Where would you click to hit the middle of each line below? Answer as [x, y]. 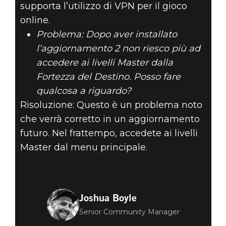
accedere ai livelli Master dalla [104, 63]
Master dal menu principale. [83, 148]
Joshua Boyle [108, 198]
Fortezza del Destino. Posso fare [108, 77]
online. [35, 20]
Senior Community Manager [129, 212]
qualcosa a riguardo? [83, 91]
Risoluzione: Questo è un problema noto [111, 105]
